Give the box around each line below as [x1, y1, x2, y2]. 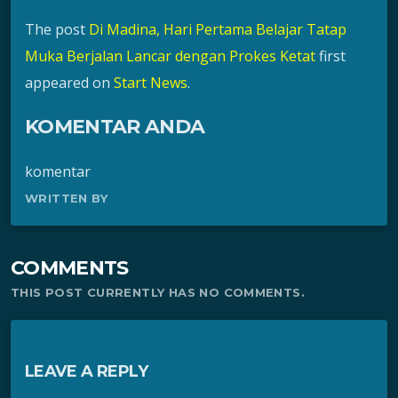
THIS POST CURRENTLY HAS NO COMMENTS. [11, 285, 306, 300]
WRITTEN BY [25, 190, 107, 205]
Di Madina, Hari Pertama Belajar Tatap [89, 20, 346, 40]
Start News [114, 73, 187, 93]
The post [25, 20, 89, 40]
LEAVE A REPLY [25, 362, 147, 382]
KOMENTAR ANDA [25, 115, 205, 139]
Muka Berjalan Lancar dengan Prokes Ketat [25, 46, 315, 67]
